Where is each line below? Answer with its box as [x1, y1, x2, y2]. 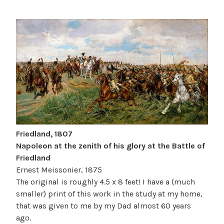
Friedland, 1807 [16, 129, 72, 139]
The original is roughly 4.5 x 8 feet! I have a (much [16, 177, 195, 187]
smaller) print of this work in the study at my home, [16, 189, 202, 199]
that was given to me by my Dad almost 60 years [16, 201, 191, 211]
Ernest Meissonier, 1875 [16, 165, 102, 175]
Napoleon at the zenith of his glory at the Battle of [16, 141, 205, 151]
